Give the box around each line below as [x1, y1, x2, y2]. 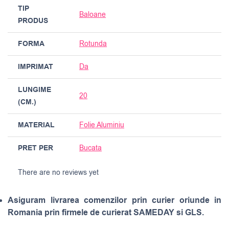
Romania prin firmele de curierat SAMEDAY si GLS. [8, 207, 204, 219]
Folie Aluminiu [79, 120, 124, 130]
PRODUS [18, 16, 48, 27]
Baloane [79, 10, 106, 20]
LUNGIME [18, 85, 51, 96]
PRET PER [18, 143, 53, 154]
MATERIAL [18, 120, 55, 131]
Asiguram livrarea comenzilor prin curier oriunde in [8, 194, 221, 207]
